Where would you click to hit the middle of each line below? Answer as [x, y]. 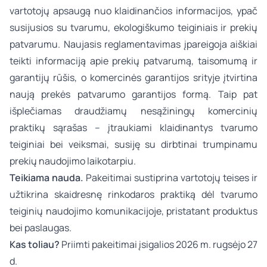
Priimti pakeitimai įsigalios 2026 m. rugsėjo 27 [159, 244]
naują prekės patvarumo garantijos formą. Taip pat [133, 94]
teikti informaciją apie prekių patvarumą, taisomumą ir [133, 61]
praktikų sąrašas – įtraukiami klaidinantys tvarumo [133, 128]
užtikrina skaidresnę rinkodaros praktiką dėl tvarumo [133, 194]
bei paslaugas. [41, 228]
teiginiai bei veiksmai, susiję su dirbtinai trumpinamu [133, 144]
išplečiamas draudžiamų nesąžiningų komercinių [133, 111]
